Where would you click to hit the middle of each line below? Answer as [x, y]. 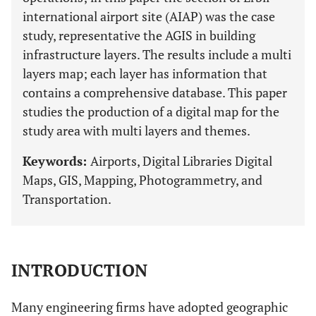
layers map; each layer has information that [145, 73]
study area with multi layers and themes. [136, 130]
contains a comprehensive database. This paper [155, 92]
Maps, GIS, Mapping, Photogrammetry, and [142, 180]
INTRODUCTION [80, 270]
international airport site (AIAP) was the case [149, 16]
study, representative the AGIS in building [139, 35]
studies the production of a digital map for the [151, 111]
